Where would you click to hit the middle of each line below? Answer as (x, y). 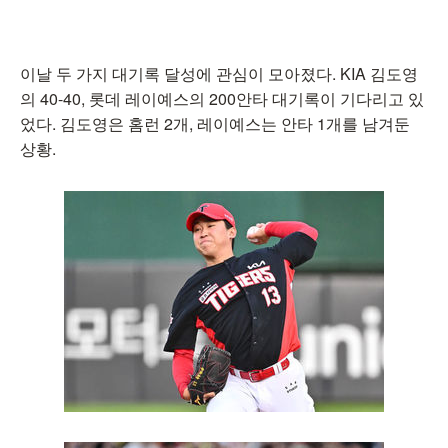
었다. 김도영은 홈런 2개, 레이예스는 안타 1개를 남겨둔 (215, 123)
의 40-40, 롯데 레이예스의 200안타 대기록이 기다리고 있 (222, 98)
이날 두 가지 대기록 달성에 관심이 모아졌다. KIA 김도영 (219, 73)
